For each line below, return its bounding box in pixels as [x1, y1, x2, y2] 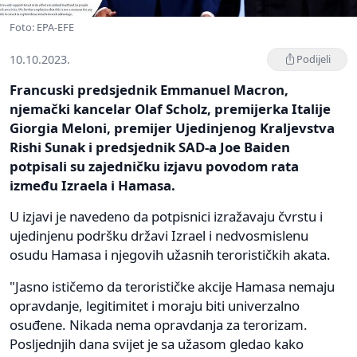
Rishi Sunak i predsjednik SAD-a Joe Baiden [10, 137, 290, 156]
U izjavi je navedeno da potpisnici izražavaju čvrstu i [10, 206, 323, 226]
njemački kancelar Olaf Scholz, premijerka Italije [10, 99, 331, 118]
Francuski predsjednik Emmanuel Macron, [10, 80, 288, 99]
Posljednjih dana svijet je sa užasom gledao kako [10, 334, 304, 353]
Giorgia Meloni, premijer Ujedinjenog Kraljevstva [10, 118, 335, 137]
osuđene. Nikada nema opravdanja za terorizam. [10, 315, 308, 334]
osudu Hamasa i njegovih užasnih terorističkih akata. [10, 245, 331, 264]
